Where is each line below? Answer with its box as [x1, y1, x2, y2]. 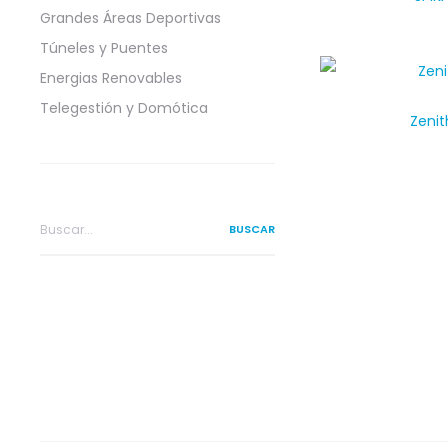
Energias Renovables [40, 68, 182, 88]
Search [39, 208, 88, 228]
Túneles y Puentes [40, 38, 168, 58]
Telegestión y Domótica [40, 98, 208, 118]
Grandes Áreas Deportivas [40, 8, 221, 28]
